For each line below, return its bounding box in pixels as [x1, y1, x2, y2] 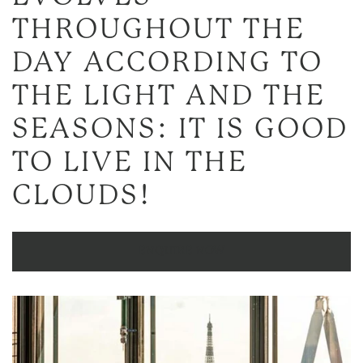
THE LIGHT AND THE [12, 84, 326, 110]
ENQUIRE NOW [138, 246, 225, 258]
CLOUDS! [12, 184, 151, 210]
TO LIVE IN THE [12, 151, 248, 177]
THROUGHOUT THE [12, 18, 305, 44]
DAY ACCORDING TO [12, 51, 323, 77]
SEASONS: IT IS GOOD [12, 117, 348, 143]
